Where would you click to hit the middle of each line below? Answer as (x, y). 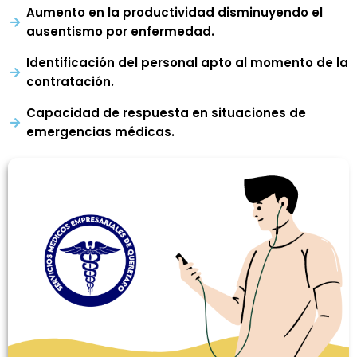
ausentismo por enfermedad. (120, 32)
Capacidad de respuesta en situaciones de (166, 113)
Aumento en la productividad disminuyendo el (174, 13)
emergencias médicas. (100, 132)
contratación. (70, 82)
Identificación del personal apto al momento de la (187, 63)
